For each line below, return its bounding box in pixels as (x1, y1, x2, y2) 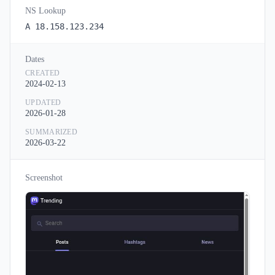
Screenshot (25, 173, 63, 182)
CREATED (25, 69, 60, 77)
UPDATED (25, 98, 61, 107)
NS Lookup (25, 6, 66, 15)
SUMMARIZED (25, 128, 77, 136)
